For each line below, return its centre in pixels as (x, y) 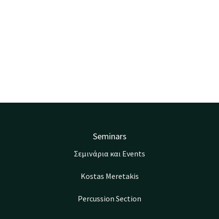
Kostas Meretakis (109, 176)
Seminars (109, 136)
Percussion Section (109, 198)
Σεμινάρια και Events (109, 154)
